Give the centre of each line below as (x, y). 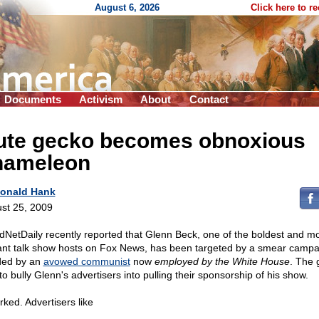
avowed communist (87, 261)
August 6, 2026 (127, 7)
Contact (209, 99)
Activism (101, 99)
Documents (33, 99)
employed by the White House (222, 261)
